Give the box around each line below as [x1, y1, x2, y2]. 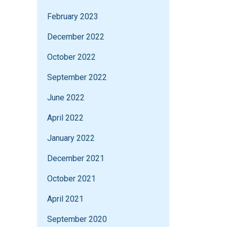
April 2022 [47, 113, 84, 123]
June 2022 [47, 93, 85, 103]
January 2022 [47, 133, 95, 143]
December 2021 [47, 154, 104, 164]
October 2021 [47, 174, 96, 184]
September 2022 [47, 72, 107, 83]
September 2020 [47, 214, 107, 224]
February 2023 [47, 12, 98, 22]
